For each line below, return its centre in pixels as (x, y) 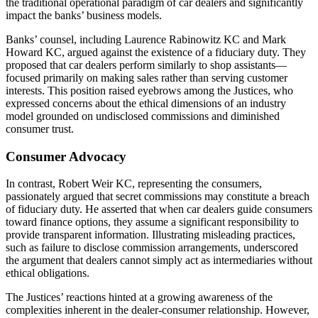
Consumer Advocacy (66, 156)
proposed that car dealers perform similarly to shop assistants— (146, 65)
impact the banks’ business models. (84, 15)
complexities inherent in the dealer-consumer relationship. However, (158, 310)
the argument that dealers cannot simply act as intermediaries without (159, 261)
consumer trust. (40, 128)
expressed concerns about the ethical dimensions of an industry (146, 103)
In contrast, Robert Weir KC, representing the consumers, (134, 184)
